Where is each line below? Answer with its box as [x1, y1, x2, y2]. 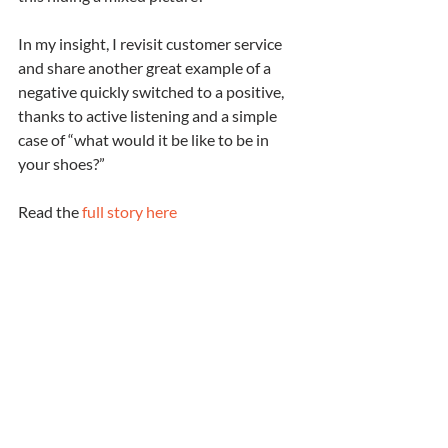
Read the [18, 202, 82, 221]
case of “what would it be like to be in [18, 130, 272, 149]
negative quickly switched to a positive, [18, 82, 287, 101]
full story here [82, 202, 177, 221]
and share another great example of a [18, 58, 274, 77]
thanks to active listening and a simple [18, 106, 280, 125]
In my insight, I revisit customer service [18, 34, 285, 53]
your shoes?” [18, 154, 105, 173]
